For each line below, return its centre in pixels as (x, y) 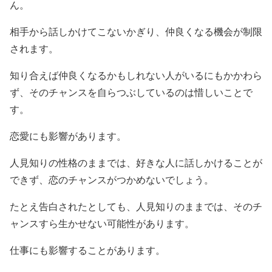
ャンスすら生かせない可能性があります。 (102, 224)
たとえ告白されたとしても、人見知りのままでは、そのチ (136, 207)
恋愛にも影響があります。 (68, 137)
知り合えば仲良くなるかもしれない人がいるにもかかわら (136, 76)
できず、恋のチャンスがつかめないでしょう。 (112, 180)
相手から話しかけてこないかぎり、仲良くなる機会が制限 (136, 32)
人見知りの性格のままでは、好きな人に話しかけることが (136, 163)
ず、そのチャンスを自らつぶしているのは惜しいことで (131, 93)
